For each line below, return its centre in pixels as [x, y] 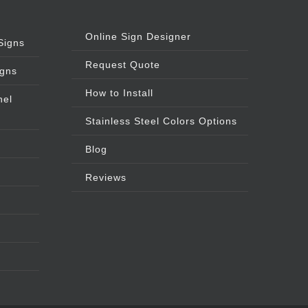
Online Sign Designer [138, 37]
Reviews [106, 178]
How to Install [119, 93]
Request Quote [122, 65]
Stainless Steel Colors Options [161, 121]
